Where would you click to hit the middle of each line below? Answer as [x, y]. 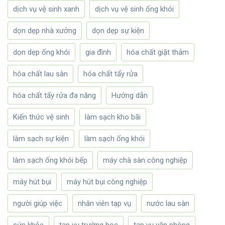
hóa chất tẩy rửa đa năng [54, 96]
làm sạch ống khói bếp [50, 160]
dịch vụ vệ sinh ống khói [134, 9]
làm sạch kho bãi [113, 117]
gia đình [98, 52]
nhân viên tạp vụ [104, 204]
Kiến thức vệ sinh [41, 117]
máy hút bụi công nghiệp [107, 182]
